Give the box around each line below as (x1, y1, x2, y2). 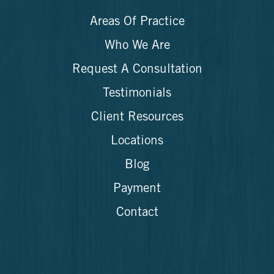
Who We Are (104, 40, 170, 53)
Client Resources (91, 111, 183, 125)
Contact (116, 207, 158, 220)
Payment (113, 183, 161, 196)
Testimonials (103, 87, 171, 101)
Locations (111, 135, 163, 149)
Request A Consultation (72, 64, 202, 77)
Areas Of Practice (89, 16, 185, 29)
